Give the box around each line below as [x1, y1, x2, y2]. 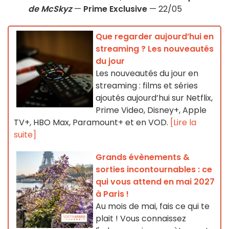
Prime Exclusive [83, 3, 147, 15]
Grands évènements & [96, 151, 190, 164]
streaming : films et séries [96, 80, 198, 92]
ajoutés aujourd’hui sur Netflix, [96, 92, 213, 104]
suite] [14, 129, 36, 141]
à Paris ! [96, 188, 129, 200]
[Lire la [170, 117, 196, 129]
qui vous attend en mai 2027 [96, 176, 215, 188]
